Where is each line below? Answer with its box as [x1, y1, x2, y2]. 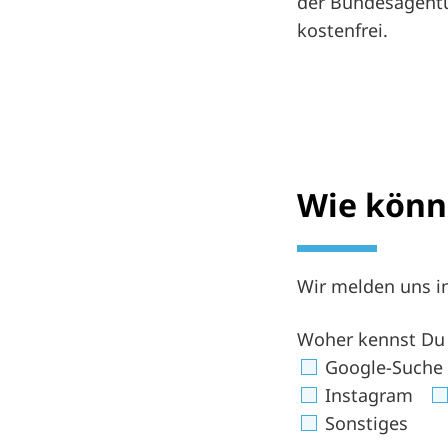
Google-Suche [320, 354, 443, 379]
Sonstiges [320, 410, 408, 435]
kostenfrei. [297, 18, 388, 42]
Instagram [320, 382, 413, 407]
